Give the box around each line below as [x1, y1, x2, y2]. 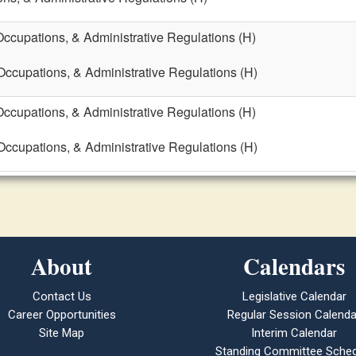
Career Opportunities [7, 308, 116, 322]
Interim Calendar [251, 326, 338, 340]
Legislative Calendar [242, 289, 346, 304]
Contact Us [32, 289, 91, 304]
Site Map [39, 326, 85, 340]
